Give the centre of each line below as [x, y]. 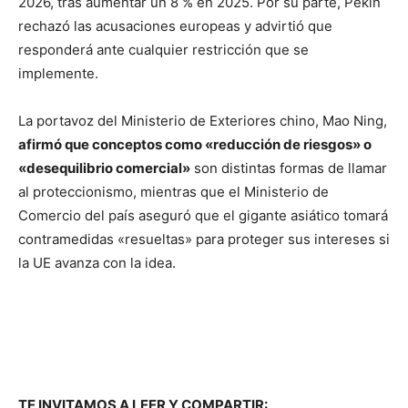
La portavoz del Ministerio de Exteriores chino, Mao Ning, [203, 121]
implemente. [58, 73]
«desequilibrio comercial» [104, 168]
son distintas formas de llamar [289, 168]
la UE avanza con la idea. [97, 263]
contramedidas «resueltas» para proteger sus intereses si [204, 239]
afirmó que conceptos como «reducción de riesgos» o [195, 144]
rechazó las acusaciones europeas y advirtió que [175, 26]
